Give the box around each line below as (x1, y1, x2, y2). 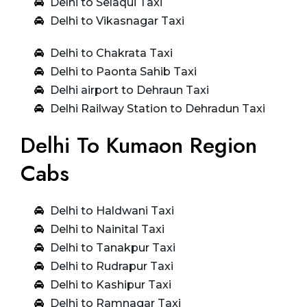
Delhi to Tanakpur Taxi (49, 241, 175, 254)
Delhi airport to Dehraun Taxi (49, 83, 209, 97)
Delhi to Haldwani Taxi (49, 204, 174, 217)
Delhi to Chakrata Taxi (49, 46, 173, 60)
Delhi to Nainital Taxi (49, 222, 164, 236)
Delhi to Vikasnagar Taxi (49, 14, 184, 27)
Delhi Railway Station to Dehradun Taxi (49, 101, 265, 115)
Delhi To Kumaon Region (21, 129, 257, 161)
